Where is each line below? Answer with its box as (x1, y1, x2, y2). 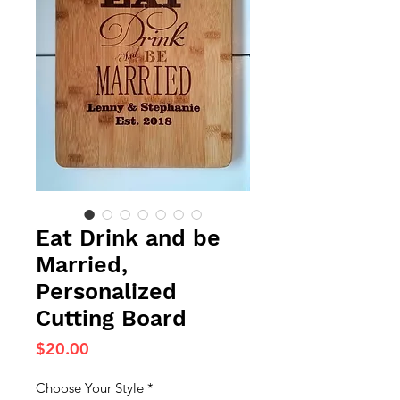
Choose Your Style (36, 379, 144, 396)
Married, (36, 252, 128, 278)
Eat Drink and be (36, 225, 221, 251)
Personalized (36, 279, 177, 304)
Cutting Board (36, 305, 187, 331)
